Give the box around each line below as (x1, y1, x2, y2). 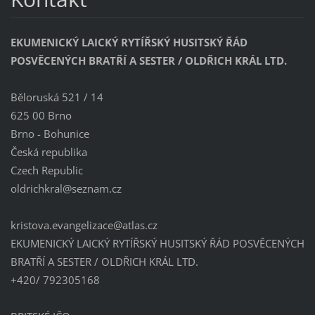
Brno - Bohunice (10, 127, 89, 141)
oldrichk (10, 181, 50, 196)
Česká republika (10, 145, 87, 160)
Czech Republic (10, 163, 83, 178)
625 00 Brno (10, 108, 72, 123)
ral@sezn (49, 181, 94, 196)
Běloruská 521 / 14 (10, 90, 103, 105)
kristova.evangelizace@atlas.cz (10, 218, 157, 233)
